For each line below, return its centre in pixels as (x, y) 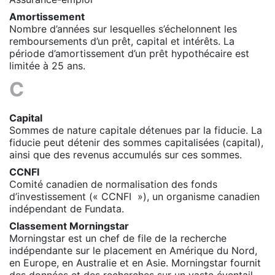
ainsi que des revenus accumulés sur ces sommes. (126, 154)
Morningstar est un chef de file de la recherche (118, 238)
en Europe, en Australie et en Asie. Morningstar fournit (135, 262)
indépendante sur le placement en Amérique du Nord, (133, 250)
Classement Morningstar (69, 226)
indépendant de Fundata (65, 208)
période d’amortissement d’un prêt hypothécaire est (129, 53)
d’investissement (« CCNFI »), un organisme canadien (134, 196)
